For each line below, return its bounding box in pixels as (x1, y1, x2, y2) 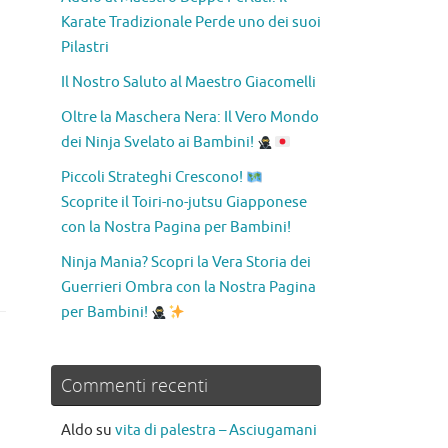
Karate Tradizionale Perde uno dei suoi (61, 13, 321, 33)
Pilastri (61, 38, 109, 58)
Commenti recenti (61, 373, 208, 398)
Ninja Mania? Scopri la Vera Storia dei (61, 253, 311, 273)
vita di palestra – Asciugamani (115, 421, 317, 441)
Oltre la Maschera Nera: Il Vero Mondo (61, 108, 319, 128)
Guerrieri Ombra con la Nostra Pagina (61, 278, 316, 298)
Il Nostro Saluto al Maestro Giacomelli (61, 73, 316, 93)
